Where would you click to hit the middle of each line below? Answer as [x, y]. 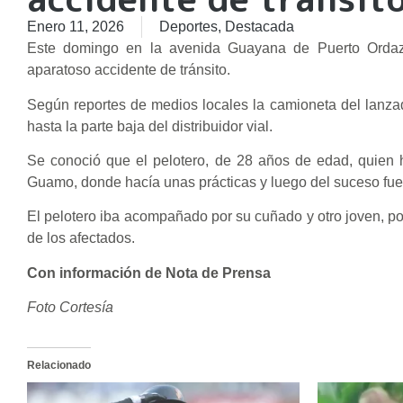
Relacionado [59, 366]
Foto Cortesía [70, 308]
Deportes [188, 27]
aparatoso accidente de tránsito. [129, 70]
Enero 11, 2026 [76, 27]
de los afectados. [81, 238]
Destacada [260, 27]
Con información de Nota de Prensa [149, 273]
